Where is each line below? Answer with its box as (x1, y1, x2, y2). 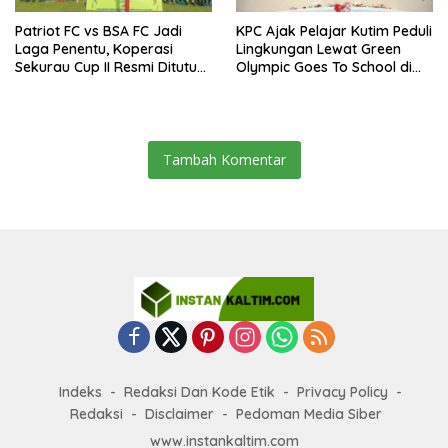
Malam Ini (15, 76, 78, 95)
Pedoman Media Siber (236, 404, 382, 423)
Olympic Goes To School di (236, 58, 412, 77)
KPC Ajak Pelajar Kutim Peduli (236, 22, 432, 41)
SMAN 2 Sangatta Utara (236, 76, 394, 95)
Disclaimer (145, 404, 214, 423)
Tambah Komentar (162, 150, 286, 170)
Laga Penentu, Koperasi (15, 40, 173, 59)
